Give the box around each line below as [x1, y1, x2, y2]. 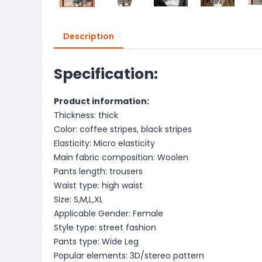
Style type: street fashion [54, 222, 156, 233]
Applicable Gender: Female [54, 208, 163, 219]
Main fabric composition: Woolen [54, 151, 188, 163]
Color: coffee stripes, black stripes [54, 123, 192, 135]
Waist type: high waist [54, 180, 143, 191]
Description [63, 30, 114, 42]
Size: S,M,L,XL [54, 194, 103, 205]
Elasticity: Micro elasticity [54, 137, 155, 149]
